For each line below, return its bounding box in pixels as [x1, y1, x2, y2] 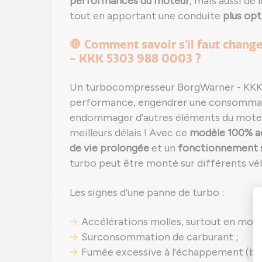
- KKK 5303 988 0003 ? [70, 51, 201, 65]
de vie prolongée [70, 142, 149, 154]
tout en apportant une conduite [70, 9, 223, 22]
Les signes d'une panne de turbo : [70, 186, 224, 199]
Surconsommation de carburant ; [81, 230, 239, 243]
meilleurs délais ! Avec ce [70, 126, 189, 139]
